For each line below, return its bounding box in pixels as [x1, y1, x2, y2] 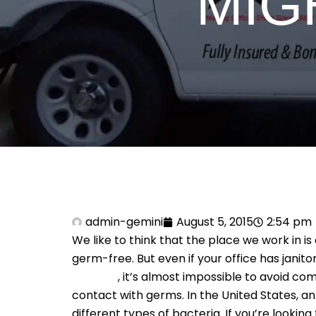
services [72, 269, 118, 285]
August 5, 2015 [176, 214, 253, 230]
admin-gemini [85, 214, 163, 230]
